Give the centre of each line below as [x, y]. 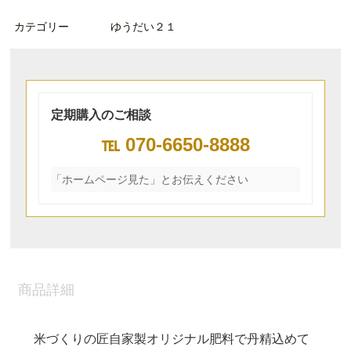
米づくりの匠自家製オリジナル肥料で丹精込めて [172, 338]
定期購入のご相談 [101, 115]
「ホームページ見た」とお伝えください [150, 179]
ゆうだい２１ [143, 27]
